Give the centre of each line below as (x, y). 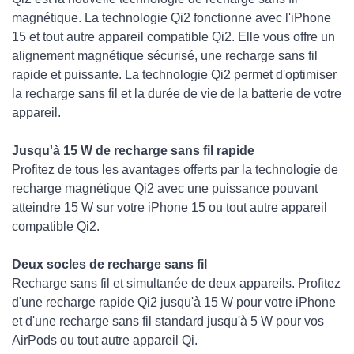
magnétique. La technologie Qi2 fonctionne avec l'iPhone (171, 17)
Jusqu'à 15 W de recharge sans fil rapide (133, 150)
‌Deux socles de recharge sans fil (109, 264)
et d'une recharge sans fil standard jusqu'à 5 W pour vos (168, 321)
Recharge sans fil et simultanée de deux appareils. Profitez (176, 283)
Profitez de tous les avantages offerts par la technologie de (175, 169)
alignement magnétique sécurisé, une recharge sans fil (165, 55)
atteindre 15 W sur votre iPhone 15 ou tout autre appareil (169, 207)
